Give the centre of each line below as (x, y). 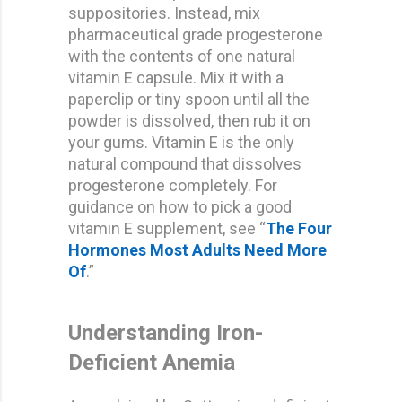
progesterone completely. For (173, 185)
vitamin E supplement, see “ (167, 228)
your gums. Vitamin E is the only (181, 142)
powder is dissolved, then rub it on (189, 120)
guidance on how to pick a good (180, 206)
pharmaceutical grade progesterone (196, 34)
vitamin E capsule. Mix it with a (176, 77)
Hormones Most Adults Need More (197, 249)
